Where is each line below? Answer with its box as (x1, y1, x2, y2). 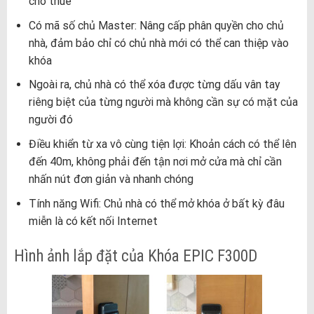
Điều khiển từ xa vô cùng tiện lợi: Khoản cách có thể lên (28, 137, 296, 151)
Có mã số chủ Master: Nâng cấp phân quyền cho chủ (28, 18, 284, 32)
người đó (28, 113, 73, 127)
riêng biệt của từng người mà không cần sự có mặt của (28, 95, 298, 109)
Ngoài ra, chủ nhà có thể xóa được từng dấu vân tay (28, 78, 280, 92)
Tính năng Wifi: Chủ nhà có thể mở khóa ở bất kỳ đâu (28, 196, 285, 210)
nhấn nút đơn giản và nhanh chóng (28, 172, 193, 186)
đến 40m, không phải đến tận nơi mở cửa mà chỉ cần (28, 155, 282, 169)
